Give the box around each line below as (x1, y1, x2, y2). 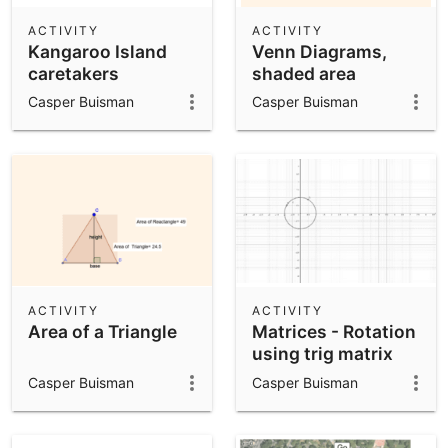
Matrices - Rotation (252, 321, 416, 343)
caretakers (28, 62, 119, 84)
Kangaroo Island (28, 40, 167, 62)
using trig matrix (252, 343, 393, 365)
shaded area (252, 62, 356, 84)
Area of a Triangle (28, 321, 177, 343)
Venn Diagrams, (252, 40, 387, 62)
